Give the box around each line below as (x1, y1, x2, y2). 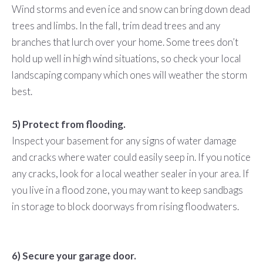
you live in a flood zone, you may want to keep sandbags (11, 184, 243, 197)
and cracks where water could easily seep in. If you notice (11, 151, 251, 164)
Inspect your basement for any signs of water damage (11, 134, 237, 147)
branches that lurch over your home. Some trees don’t (11, 36, 238, 49)
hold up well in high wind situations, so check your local (11, 52, 241, 65)
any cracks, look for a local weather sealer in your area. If (11, 167, 249, 180)
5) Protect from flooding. (11, 118, 126, 131)
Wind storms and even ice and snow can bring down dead (11, 3, 250, 16)
